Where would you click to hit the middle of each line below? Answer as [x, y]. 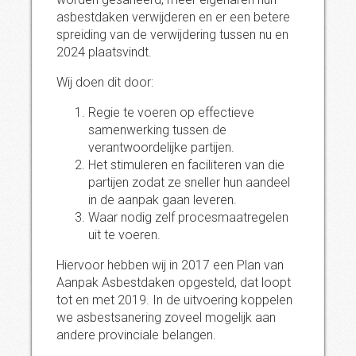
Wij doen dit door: [105, 82]
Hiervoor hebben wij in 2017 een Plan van [170, 265]
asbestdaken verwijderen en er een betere [173, 17]
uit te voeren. [124, 235]
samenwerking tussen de [157, 130]
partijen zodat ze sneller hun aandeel [189, 182]
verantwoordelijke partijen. [161, 147]
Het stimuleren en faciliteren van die [186, 165]
